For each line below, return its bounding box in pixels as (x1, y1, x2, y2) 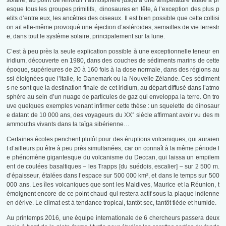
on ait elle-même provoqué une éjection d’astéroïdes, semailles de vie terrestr (7, 24, 219, 31)
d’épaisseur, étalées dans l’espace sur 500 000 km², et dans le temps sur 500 (7, 172, 219, 180)
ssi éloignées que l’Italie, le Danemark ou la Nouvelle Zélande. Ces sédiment (7, 75, 219, 83)
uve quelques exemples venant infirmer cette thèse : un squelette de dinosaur (7, 102, 219, 110)
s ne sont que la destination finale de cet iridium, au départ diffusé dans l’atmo (7, 84, 219, 92)
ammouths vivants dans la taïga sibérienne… (7, 121, 130, 128)
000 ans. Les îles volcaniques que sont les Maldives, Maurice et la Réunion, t (7, 181, 219, 189)
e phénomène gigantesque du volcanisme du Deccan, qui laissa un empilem (7, 154, 219, 161)
